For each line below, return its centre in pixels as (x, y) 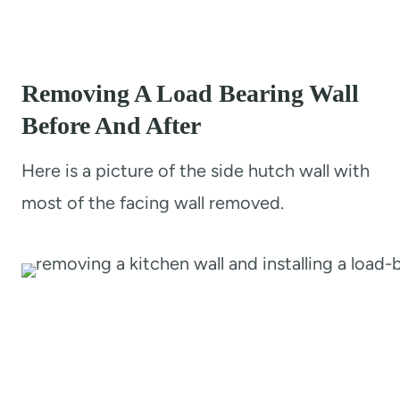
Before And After (111, 125)
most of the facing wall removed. (153, 202)
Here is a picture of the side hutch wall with (196, 170)
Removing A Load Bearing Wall (190, 93)
